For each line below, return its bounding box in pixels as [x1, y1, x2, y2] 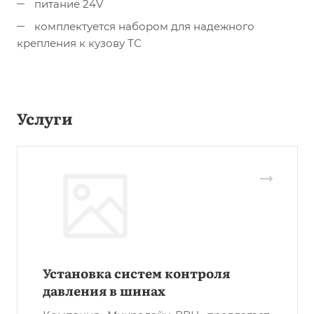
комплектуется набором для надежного [32, 20, 254, 33]
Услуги [17, 107, 73, 130]
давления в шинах [43, 281, 165, 301]
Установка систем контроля [43, 264, 230, 283]
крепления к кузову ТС [17, 36, 142, 50]
